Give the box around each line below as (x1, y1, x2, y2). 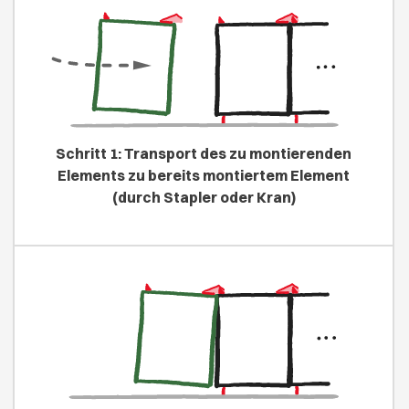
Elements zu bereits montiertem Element (58, 166, 350, 185)
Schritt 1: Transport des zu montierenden (56, 144, 351, 163)
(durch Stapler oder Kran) (111, 188, 296, 207)
